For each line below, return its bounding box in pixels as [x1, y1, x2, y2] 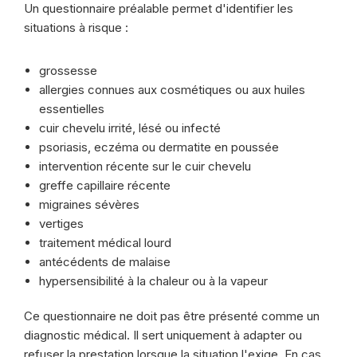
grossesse [39, 63, 97, 78]
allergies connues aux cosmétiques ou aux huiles [39, 82, 305, 97]
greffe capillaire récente [39, 178, 171, 193]
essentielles [39, 101, 104, 116]
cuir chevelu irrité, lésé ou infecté [39, 120, 221, 135]
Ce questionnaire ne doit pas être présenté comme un [24, 308, 320, 324]
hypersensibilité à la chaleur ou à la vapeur [39, 273, 268, 288]
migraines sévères [39, 197, 139, 212]
